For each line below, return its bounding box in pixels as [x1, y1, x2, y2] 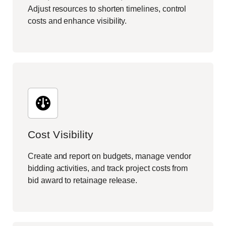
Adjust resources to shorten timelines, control [28, 5, 187, 14]
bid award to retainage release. [28, 176, 138, 185]
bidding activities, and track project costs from [28, 164, 188, 173]
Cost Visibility [28, 129, 94, 141]
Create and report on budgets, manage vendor [28, 152, 191, 161]
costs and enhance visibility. [28, 17, 127, 26]
